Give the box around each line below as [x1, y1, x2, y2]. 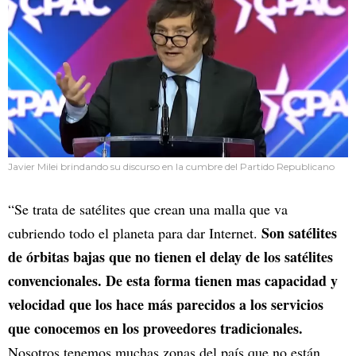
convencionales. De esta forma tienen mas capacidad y [8, 270, 338, 292]
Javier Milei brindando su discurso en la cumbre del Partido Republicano [8, 161, 335, 173]
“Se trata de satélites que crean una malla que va [8, 199, 288, 219]
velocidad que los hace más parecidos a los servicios [8, 294, 323, 315]
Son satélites [261, 222, 337, 244]
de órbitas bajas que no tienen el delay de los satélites [8, 246, 333, 268]
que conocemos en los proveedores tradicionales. [8, 318, 303, 339]
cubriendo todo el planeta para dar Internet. [8, 223, 261, 243]
